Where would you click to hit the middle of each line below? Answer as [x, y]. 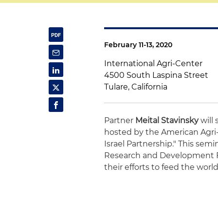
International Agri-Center [154, 64]
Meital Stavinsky [167, 120]
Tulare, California [136, 87]
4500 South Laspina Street [156, 75]
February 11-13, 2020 [138, 45]
